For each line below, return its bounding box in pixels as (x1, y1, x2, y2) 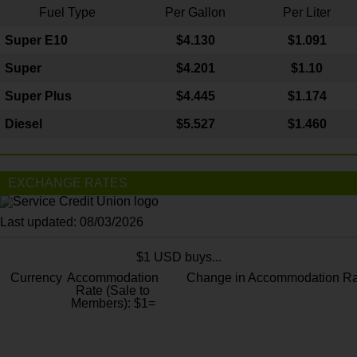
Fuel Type (38, 6, 96, 19)
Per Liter (283, 6, 331, 19)
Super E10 (5, 33, 68, 47)
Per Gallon (165, 6, 226, 19)
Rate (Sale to (76, 284, 150, 297)
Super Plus (5, 89, 72, 103)
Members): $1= (70, 296, 155, 310)
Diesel (5, 117, 42, 131)
